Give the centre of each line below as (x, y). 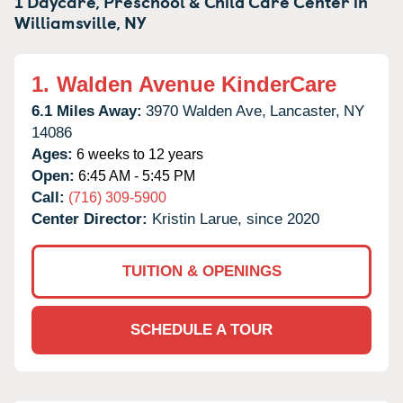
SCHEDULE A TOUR (201, 329)
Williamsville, (67, 21)
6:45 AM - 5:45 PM (135, 175)
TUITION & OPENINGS (201, 271)
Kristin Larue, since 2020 (236, 219)
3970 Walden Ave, (206, 111)
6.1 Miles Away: (87, 111)
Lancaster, (305, 111)
